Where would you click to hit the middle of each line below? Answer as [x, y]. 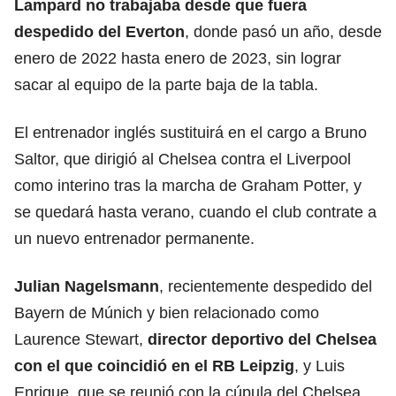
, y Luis [320, 366]
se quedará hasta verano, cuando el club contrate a [195, 212]
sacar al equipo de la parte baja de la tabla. [166, 84]
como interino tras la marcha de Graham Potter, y [188, 185]
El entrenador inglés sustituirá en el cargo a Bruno [190, 132]
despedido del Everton [99, 31]
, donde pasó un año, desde [283, 31]
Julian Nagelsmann [87, 286]
